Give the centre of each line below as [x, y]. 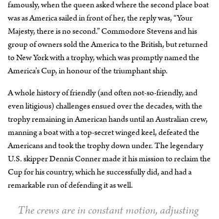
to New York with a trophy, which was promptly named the [104, 57]
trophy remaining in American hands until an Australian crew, [108, 119]
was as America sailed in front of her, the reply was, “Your [100, 18]
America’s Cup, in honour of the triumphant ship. [88, 71]
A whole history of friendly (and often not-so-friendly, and [103, 93]
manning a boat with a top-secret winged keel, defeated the [104, 132]
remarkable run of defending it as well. [70, 185]
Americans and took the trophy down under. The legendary [106, 145]
